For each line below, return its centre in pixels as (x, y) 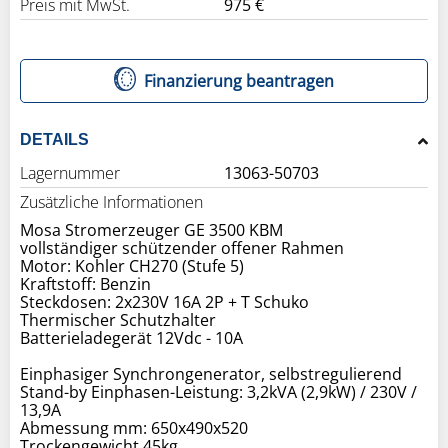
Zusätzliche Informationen (111, 201)
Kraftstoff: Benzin (85, 283)
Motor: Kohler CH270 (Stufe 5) (132, 265)
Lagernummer (70, 172)
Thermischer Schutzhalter (118, 319)
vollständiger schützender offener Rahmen (182, 247)
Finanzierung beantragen (239, 80)
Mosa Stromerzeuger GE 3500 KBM (151, 229)
